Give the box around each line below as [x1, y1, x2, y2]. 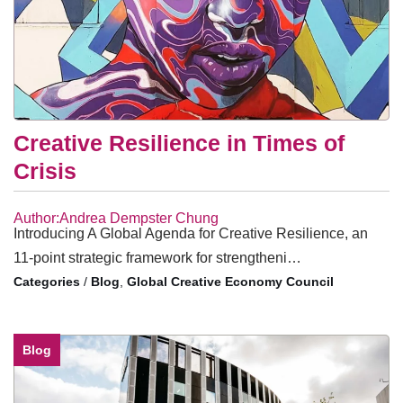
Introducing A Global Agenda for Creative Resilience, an [13, 226, 368, 242]
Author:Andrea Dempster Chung [13, 210, 219, 227]
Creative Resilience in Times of [13, 130, 345, 157]
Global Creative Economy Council [127, 274, 334, 290]
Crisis [13, 158, 76, 184]
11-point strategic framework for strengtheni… [13, 250, 301, 266]
